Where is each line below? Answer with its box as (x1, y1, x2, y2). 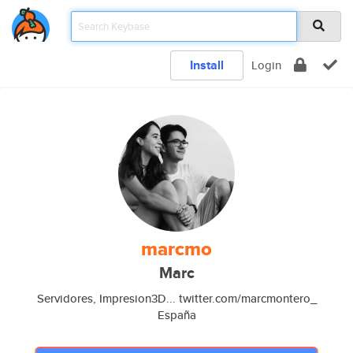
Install (190, 56, 224, 74)
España (157, 307, 196, 323)
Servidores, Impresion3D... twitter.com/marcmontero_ (36, 290, 317, 307)
